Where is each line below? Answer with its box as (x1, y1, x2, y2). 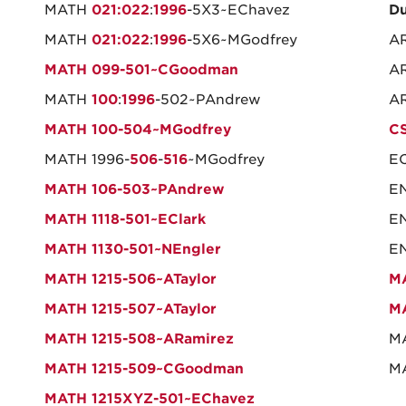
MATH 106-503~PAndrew (44, 181, 225, 198)
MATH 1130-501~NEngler (44, 241, 221, 257)
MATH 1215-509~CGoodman (44, 361, 244, 377)
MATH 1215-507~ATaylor (44, 301, 217, 317)
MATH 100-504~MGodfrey (44, 121, 231, 138)
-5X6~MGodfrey (187, 32, 297, 48)
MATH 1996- (44, 151, 130, 168)
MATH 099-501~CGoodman (44, 62, 238, 78)
